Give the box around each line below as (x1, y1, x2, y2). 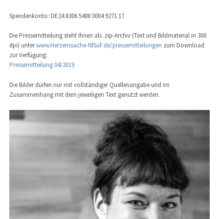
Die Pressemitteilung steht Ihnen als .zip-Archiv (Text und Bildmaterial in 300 (9, 31, 206, 40)
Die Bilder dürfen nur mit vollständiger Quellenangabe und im (9, 81, 170, 89)
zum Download (161, 41, 204, 50)
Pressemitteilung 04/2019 (9, 61, 74, 69)
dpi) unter (9, 41, 36, 50)
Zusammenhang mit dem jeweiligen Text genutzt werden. (9, 90, 160, 99)
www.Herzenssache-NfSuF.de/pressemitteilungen (36, 41, 162, 50)
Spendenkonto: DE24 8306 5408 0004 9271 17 (9, 11, 124, 20)
